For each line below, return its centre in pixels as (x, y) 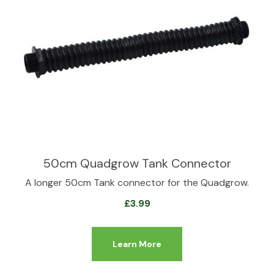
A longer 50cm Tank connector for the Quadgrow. (137, 183)
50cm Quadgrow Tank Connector (137, 163)
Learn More (137, 244)
